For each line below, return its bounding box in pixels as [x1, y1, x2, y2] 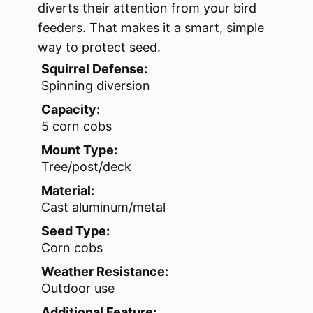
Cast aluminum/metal [41, 200, 166, 215]
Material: [41, 183, 94, 198]
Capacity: [41, 102, 100, 117]
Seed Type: [41, 224, 110, 239]
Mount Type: [41, 143, 117, 158]
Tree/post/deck [41, 159, 131, 175]
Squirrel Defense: [41, 61, 147, 77]
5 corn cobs [41, 119, 112, 134]
